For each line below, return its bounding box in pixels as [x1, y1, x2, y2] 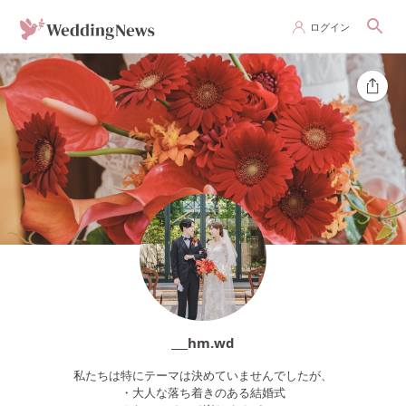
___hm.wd [171, 333, 235, 353]
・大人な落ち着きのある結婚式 [121, 384, 285, 401]
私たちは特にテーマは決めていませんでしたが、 [73, 367, 333, 384]
